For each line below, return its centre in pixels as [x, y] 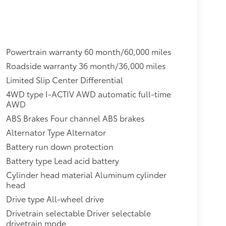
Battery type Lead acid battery [62, 160]
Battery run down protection [60, 146]
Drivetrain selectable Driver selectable [78, 213]
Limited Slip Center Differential [64, 80]
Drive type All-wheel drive [55, 199]
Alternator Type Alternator [56, 132]
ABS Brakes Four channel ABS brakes [75, 118]
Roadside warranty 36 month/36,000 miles [86, 66]
